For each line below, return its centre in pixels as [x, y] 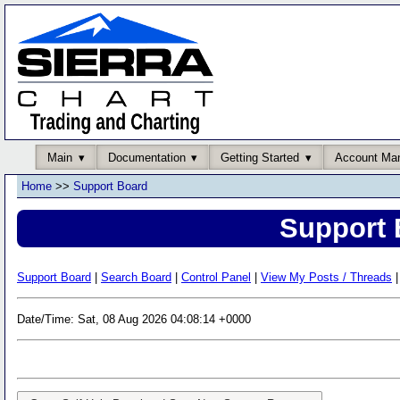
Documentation [146, 157]
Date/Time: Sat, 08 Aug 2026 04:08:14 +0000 [134, 319]
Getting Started [260, 157]
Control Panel [216, 277]
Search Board [136, 277]
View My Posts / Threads [326, 277]
